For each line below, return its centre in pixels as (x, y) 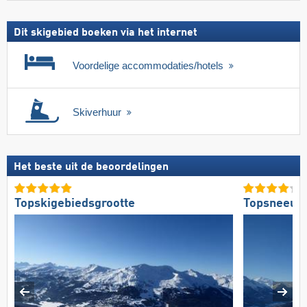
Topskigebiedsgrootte (75, 204)
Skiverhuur (98, 112)
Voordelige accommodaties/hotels (149, 66)
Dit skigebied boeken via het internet (106, 33)
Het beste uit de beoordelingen (91, 167)
